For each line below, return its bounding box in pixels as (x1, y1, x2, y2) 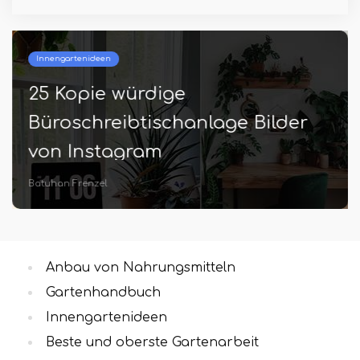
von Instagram (28, 141, 162, 162)
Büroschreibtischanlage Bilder (28, 112, 308, 133)
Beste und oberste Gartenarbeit (46, 335, 259, 350)
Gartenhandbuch (46, 285, 161, 301)
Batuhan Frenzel (28, 178, 107, 190)
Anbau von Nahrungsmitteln (46, 260, 235, 276)
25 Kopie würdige (28, 84, 186, 104)
